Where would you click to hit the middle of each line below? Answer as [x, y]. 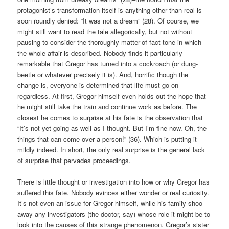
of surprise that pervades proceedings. [74, 160]
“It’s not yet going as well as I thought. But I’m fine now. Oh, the [112, 128]
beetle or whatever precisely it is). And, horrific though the [103, 74]
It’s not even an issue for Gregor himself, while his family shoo [110, 203]
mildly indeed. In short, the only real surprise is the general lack [111, 149]
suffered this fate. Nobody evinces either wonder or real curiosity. [113, 193]
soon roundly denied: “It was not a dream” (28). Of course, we [108, 20]
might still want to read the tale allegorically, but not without [105, 31]
